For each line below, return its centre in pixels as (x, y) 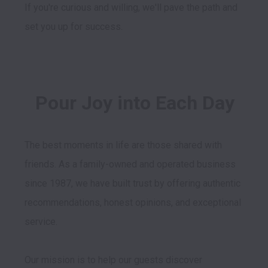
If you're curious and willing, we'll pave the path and (131, 8)
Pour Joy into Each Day (135, 103)
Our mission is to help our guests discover (113, 260)
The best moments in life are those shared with (123, 145)
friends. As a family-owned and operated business (130, 165)
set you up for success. (74, 27)
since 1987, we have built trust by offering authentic (133, 184)
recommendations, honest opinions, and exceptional (133, 203)
